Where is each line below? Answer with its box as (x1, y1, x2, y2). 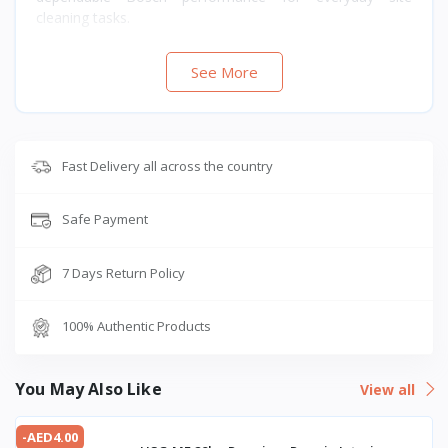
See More (190, 61, 258, 82)
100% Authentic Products (62, 317, 211, 336)
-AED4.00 (22, 427, 78, 446)
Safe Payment (62, 210, 148, 229)
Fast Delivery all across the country (62, 156, 273, 175)
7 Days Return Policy (62, 263, 185, 282)
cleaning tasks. (36, 7, 130, 27)
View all (360, 379, 419, 399)
